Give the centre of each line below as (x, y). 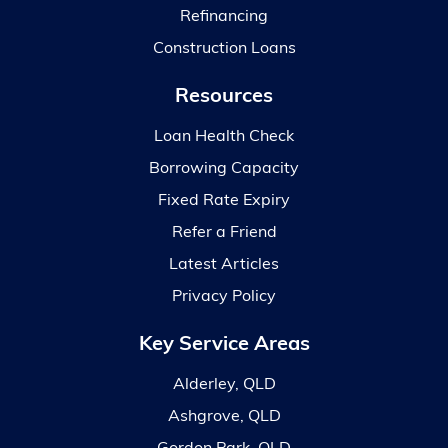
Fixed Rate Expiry (224, 201)
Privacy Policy (224, 297)
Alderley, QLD (224, 385)
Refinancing (224, 17)
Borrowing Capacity (224, 169)
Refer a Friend (224, 233)
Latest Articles (224, 265)
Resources (224, 97)
